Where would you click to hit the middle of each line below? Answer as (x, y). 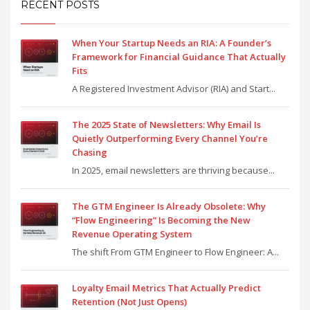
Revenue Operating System (132, 234)
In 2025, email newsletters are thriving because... (173, 170)
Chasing (90, 152)
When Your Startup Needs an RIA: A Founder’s (172, 43)
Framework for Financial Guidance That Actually (179, 56)
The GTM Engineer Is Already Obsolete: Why (169, 206)
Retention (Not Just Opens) (129, 301)
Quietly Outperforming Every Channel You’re (170, 138)
